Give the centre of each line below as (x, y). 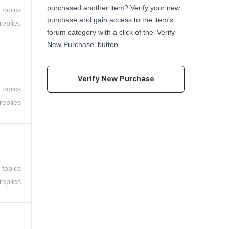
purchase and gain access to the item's (110, 20)
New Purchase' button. (84, 44)
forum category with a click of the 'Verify (111, 32)
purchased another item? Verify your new (113, 8)
